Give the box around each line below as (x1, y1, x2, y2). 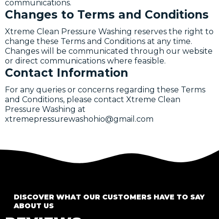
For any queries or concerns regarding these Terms (5, 85, 205, 94)
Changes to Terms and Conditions (5, 8, 209, 22)
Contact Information (5, 66, 128, 80)
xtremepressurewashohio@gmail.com (5, 114, 153, 124)
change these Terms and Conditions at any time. (5, 37, 192, 46)
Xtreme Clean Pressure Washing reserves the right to (5, 27, 214, 36)
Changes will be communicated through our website (5, 46, 213, 56)
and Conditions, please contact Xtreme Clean (5, 95, 180, 104)
